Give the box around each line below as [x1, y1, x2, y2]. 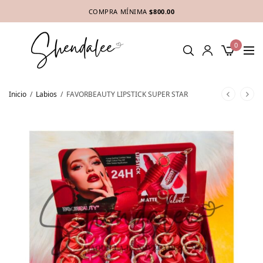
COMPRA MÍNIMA [88, 7, 147, 16]
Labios [36, 89, 57, 99]
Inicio [9, 89, 26, 99]
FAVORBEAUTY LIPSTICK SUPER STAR [65, 89, 188, 99]
